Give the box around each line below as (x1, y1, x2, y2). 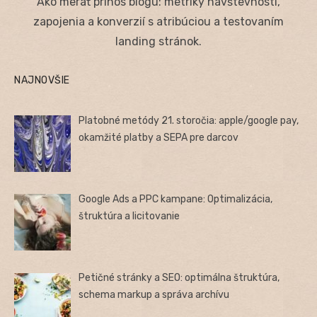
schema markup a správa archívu (79, 289, 230, 301)
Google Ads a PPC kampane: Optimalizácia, (79, 193, 273, 206)
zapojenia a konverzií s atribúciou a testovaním (33, 14, 284, 28)
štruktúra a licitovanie (79, 210, 180, 223)
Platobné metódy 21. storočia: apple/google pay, (79, 114, 299, 127)
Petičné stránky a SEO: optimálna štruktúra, (79, 272, 280, 284)
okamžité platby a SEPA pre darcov (79, 131, 239, 144)
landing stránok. (115, 34, 202, 48)
